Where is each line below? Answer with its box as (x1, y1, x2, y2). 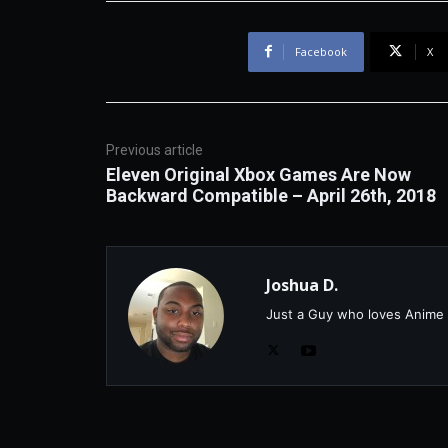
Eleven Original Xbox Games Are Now (106, 163, 411, 185)
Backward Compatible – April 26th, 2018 (106, 184, 436, 206)
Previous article (106, 141, 203, 158)
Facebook (294, 43, 347, 59)
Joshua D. (266, 273, 338, 296)
